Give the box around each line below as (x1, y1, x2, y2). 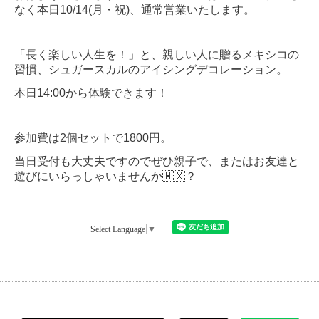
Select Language (90, 224, 145, 235)
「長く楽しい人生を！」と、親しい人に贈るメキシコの (14, 48, 299, 61)
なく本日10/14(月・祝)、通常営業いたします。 (14, 4, 255, 16)
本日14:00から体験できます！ (14, 87, 168, 100)
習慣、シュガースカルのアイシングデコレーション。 (14, 63, 288, 76)
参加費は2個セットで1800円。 (14, 132, 172, 145)
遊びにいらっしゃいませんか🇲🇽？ (14, 170, 199, 183)
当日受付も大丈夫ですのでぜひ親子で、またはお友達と (14, 155, 299, 168)
